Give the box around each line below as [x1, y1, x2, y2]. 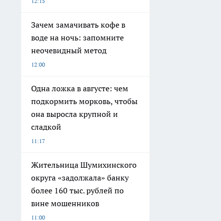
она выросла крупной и [31, 109, 118, 119]
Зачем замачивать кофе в [31, 19, 125, 30]
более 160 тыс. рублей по [31, 185, 124, 195]
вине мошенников [31, 198, 99, 208]
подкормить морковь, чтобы [31, 96, 138, 106]
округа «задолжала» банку [31, 172, 129, 183]
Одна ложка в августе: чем [31, 83, 128, 93]
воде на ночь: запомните [31, 32, 124, 42]
